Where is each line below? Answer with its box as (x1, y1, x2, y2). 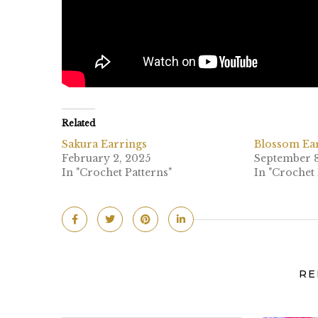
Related (62, 118, 95, 129)
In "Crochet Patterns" (62, 166, 172, 180)
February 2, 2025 (62, 152, 150, 165)
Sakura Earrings (62, 138, 147, 151)
